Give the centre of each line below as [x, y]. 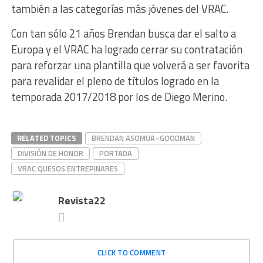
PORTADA [115, 153]
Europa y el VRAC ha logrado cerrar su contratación [127, 49]
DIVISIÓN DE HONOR [50, 153]
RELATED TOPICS [46, 138]
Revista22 [82, 200]
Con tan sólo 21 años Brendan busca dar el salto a [123, 33]
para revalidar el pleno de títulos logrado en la [115, 81]
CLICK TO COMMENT [131, 252]
